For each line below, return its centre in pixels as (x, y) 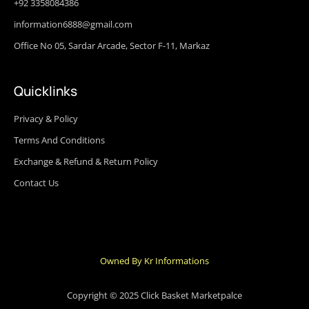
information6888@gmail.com (73, 24)
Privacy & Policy (46, 118)
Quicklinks (46, 91)
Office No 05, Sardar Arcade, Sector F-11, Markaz (112, 45)
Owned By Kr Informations (154, 260)
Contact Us (36, 182)
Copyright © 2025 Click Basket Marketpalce (154, 296)
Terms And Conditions (59, 140)
